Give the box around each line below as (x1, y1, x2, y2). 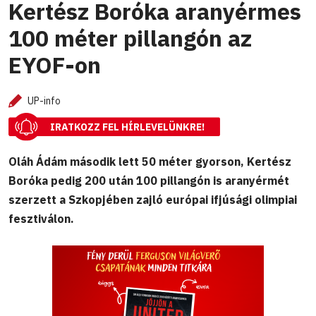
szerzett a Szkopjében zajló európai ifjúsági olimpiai (8, 192, 297, 207)
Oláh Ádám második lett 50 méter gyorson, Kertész (8, 154, 291, 169)
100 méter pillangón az (8, 23, 252, 54)
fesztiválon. (8, 211, 74, 226)
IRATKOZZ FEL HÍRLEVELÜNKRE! (50, 121, 205, 134)
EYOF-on (8, 50, 101, 80)
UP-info (28, 95, 61, 108)
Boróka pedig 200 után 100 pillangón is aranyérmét (8, 173, 289, 188)
